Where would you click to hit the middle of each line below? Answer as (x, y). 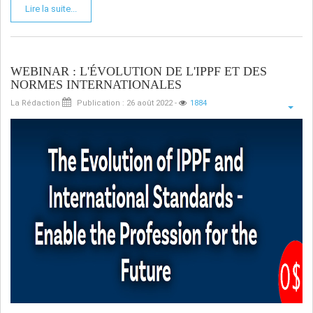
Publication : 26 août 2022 (125, 103)
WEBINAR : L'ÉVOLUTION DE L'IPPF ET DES (139, 71)
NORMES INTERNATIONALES (96, 84)
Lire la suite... (51, 8)
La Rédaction (35, 103)
